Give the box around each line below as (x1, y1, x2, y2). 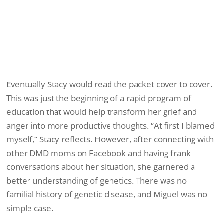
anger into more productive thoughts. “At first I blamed (6, 119, 215, 131)
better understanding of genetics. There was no (6, 174, 187, 186)
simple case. (6, 202, 53, 214)
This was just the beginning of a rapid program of (6, 92, 191, 104)
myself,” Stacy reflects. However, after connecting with (6, 133, 214, 145)
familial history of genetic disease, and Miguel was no (6, 188, 207, 200)
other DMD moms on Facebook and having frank (6, 147, 191, 159)
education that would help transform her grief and (6, 106, 197, 117)
